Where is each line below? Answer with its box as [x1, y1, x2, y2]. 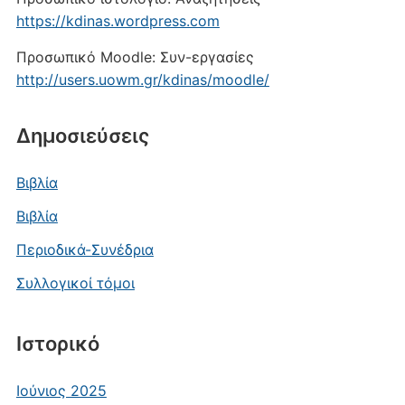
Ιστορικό [15, 332, 99, 356]
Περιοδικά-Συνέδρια [15, 240, 154, 259]
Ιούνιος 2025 [15, 381, 107, 400]
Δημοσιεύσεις [15, 124, 149, 148]
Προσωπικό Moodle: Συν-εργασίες [15, 48, 254, 67]
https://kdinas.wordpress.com [15, 12, 220, 31]
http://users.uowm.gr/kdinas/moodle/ [15, 71, 269, 89]
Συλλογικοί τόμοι [15, 274, 135, 293]
